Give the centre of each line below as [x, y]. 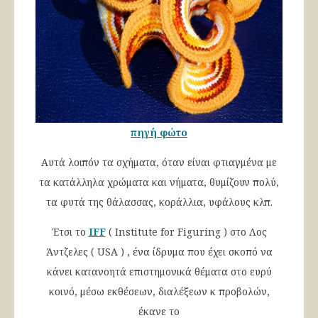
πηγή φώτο [159, 133]
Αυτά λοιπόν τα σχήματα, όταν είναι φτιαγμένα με [159, 163]
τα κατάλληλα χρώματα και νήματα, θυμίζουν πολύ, [159, 182]
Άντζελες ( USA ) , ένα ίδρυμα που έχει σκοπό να [159, 252]
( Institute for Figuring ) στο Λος [186, 232]
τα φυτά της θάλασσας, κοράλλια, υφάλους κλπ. [159, 202]
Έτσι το [70, 232]
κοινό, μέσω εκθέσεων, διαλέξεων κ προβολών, [159, 292]
